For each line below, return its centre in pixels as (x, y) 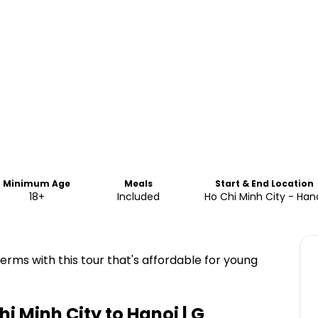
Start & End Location (265, 183)
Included (138, 197)
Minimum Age (37, 183)
